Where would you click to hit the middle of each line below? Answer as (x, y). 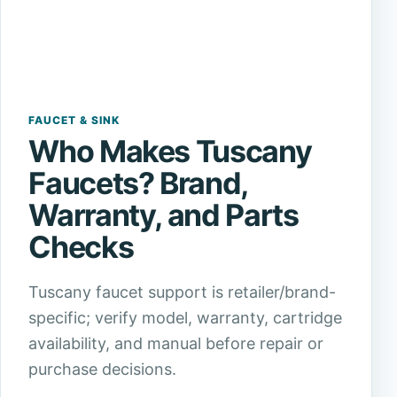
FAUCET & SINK (74, 120)
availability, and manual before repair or (176, 343)
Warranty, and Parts (163, 214)
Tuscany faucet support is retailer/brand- (183, 292)
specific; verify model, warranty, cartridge (186, 317)
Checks (81, 246)
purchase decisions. (103, 369)
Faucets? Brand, (138, 183)
